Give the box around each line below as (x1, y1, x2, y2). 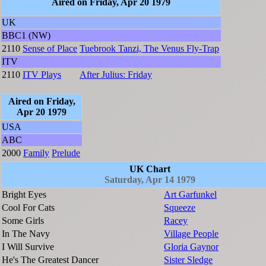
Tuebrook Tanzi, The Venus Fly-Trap (80, 43, 219, 53)
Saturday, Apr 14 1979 (104, 174, 195, 185)
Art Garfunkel (164, 189, 217, 199)
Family (23, 147, 49, 158)
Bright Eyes (2, 189, 46, 199)
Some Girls (2, 215, 44, 226)
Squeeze (164, 202, 195, 213)
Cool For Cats (2, 202, 55, 213)
